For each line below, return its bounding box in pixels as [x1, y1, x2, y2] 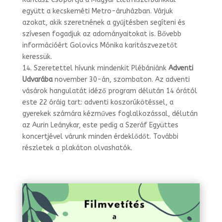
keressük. [22, 52, 52, 61]
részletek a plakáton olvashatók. [22, 143, 132, 152]
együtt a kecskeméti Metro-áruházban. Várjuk [22, 6, 173, 15]
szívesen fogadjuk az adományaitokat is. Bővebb [22, 29, 181, 38]
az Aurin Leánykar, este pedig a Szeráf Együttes [22, 120, 178, 129]
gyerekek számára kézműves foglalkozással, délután [22, 109, 198, 118]
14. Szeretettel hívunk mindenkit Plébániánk [22, 63, 168, 72]
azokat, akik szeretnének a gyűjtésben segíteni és [22, 18, 185, 27]
